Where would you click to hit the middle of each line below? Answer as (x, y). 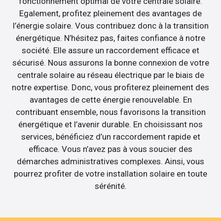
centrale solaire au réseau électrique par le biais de (110, 75)
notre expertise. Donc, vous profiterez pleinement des (110, 88)
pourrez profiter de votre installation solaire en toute (110, 174)
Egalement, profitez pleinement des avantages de (110, 14)
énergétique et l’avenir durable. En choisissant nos (110, 125)
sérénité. (110, 186)
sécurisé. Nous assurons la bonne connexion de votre (110, 63)
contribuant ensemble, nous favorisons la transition (110, 112)
